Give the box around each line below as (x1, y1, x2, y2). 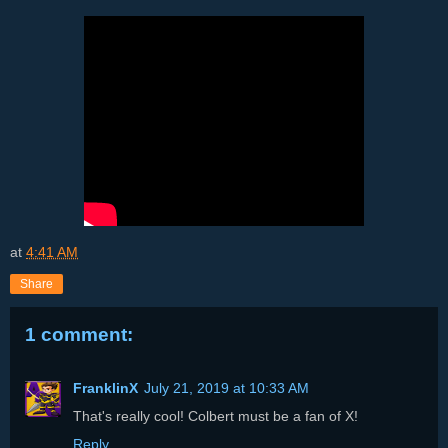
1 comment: (25, 323, 133, 345)
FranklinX (73, 379, 138, 396)
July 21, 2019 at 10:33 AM (144, 379, 309, 396)
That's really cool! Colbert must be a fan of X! (73, 407, 358, 424)
